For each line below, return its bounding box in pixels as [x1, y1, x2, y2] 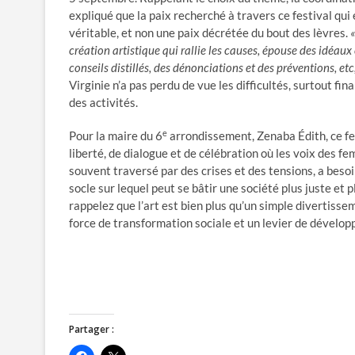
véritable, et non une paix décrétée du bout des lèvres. [69, 25, 350, 40]
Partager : [69, 323, 114, 337]
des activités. [69, 95, 138, 110]
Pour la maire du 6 [69, 128, 162, 143]
